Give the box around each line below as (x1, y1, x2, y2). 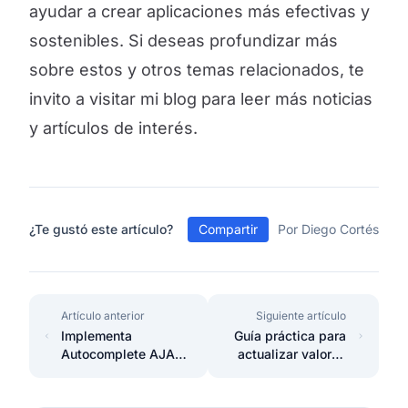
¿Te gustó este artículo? (29, 221, 173, 237)
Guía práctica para (234, 328, 347, 343)
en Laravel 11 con (61, 364, 165, 380)
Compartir (199, 221, 258, 237)
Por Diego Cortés (278, 221, 379, 237)
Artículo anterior (61, 309, 146, 322)
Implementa (61, 328, 133, 343)
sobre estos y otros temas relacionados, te (29, 60, 364, 79)
